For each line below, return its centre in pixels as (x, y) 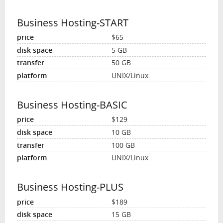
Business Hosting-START (72, 22)
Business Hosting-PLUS (70, 187)
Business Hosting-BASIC (72, 105)
